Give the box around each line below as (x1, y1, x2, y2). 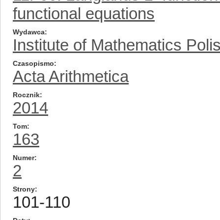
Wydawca (13, 28, 45, 36)
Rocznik (13, 91, 40, 99)
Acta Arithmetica (13, 67, 129, 85)
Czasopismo (13, 59, 54, 67)
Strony (13, 185, 35, 193)
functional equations (13, 4, 155, 23)
